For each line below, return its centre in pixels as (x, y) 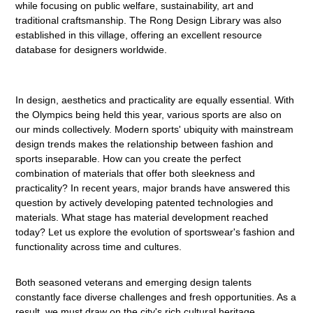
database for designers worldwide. (92, 49)
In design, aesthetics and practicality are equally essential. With (155, 100)
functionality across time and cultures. (99, 246)
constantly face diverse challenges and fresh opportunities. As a (156, 297)
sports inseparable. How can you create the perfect (129, 158)
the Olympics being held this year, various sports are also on (149, 114)
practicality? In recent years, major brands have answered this (153, 188)
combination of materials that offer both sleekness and (136, 173)
